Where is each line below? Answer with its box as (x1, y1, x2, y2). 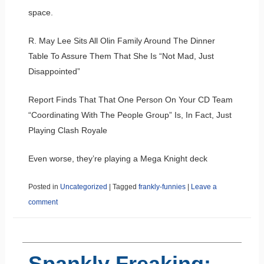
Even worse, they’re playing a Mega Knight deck (28, 153, 207, 163)
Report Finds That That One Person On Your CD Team (28, 94, 233, 104)
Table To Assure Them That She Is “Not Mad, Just (28, 51, 214, 61)
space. (28, 7, 55, 17)
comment (28, 197, 58, 206)
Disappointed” (28, 66, 80, 76)
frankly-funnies (138, 182, 186, 191)
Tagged (112, 182, 138, 191)
